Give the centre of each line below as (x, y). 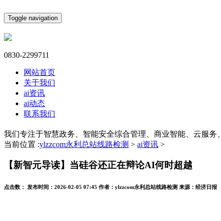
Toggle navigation (33, 18)
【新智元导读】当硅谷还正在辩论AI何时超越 (98, 165)
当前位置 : (22, 144)
